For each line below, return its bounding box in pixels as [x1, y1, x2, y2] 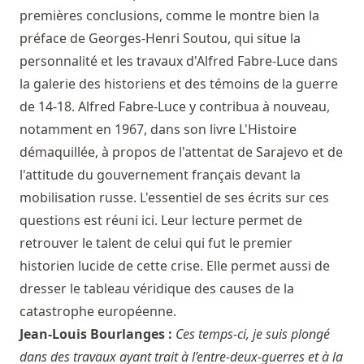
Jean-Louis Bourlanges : [19, 324, 175, 343]
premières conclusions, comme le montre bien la [19, 6, 319, 24]
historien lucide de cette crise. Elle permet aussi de [19, 256, 330, 275]
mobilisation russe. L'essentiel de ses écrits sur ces [19, 188, 329, 206]
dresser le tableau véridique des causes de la [19, 279, 294, 297]
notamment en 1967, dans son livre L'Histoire [19, 119, 297, 138]
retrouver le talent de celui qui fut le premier [19, 233, 292, 252]
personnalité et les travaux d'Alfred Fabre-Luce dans [19, 51, 338, 70]
